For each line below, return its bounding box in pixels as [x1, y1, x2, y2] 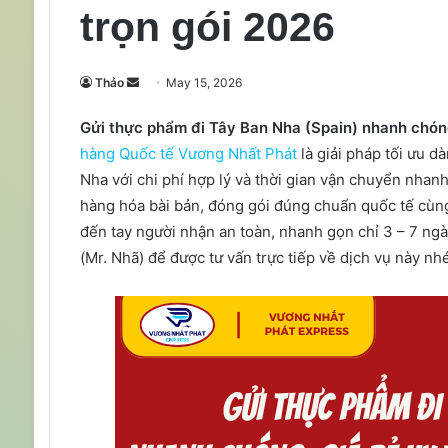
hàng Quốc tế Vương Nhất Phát [79, 143, 297, 163]
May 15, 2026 [165, 74, 242, 90]
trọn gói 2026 [79, 3, 335, 50]
